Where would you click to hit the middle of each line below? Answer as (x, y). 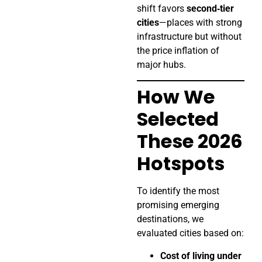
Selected (178, 119)
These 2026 (190, 142)
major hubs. (161, 64)
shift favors (162, 8)
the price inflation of (178, 50)
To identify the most (178, 191)
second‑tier (210, 8)
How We (176, 97)
